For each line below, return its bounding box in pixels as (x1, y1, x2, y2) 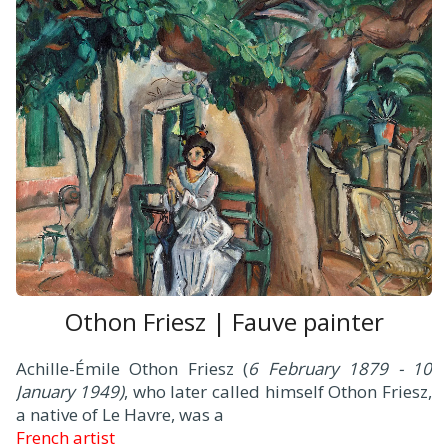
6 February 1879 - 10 (248, 357, 432, 381)
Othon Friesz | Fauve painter (64, 305, 384, 339)
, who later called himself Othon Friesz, (124, 380, 432, 404)
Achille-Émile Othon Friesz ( (16, 357, 248, 381)
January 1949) (16, 380, 124, 404)
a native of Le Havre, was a (16, 403, 224, 427)
